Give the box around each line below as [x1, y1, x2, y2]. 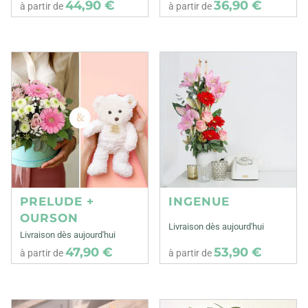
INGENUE [168, 195, 230, 209]
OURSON [20, 211, 78, 225]
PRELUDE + [20, 195, 94, 209]
